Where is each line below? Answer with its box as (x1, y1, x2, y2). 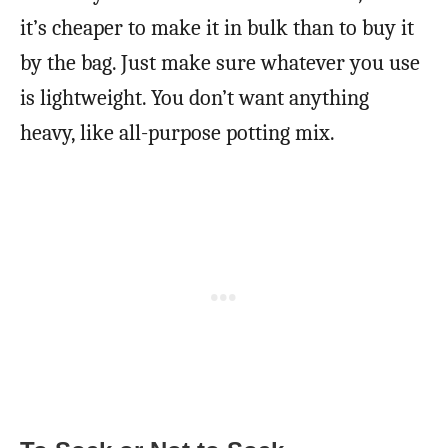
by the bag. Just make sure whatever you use (20, 49, 420, 76)
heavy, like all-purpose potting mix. (20, 119, 335, 146)
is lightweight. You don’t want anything (20, 84, 369, 111)
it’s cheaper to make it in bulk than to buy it (20, 14, 414, 41)
